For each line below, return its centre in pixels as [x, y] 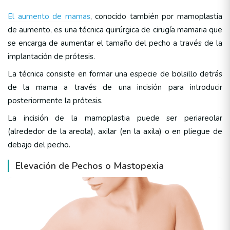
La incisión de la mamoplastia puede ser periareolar [115, 118]
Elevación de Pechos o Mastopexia [90, 166]
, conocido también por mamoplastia [156, 17]
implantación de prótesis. [51, 57]
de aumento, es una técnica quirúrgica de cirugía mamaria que [115, 30]
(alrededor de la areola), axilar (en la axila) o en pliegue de [115, 132]
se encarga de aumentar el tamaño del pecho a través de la [115, 43]
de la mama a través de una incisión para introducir [115, 88]
